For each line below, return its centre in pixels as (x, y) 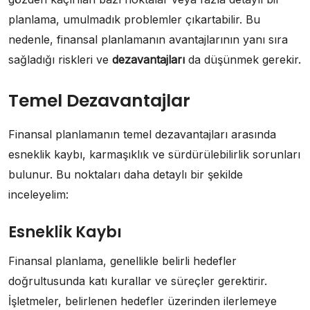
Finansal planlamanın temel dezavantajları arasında (142, 134)
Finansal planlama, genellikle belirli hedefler (122, 261)
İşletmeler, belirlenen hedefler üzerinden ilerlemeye (143, 301)
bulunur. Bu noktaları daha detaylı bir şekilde (126, 174)
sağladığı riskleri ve (60, 59)
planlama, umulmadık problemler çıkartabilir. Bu (134, 19)
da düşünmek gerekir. (243, 59)
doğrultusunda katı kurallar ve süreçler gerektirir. (138, 281)
